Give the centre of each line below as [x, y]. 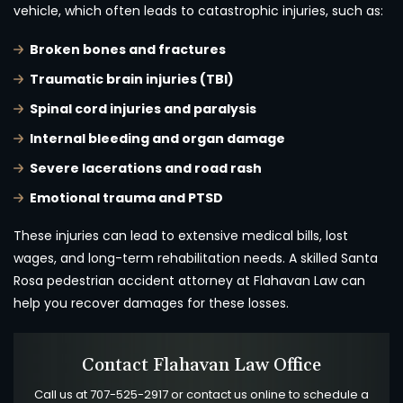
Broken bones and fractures [128, 50]
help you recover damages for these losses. [151, 304]
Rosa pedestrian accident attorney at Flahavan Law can [189, 281]
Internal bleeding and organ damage [157, 139]
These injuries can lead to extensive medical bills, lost [181, 236]
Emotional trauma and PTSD [126, 198]
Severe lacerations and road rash [146, 169]
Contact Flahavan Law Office [201, 366]
